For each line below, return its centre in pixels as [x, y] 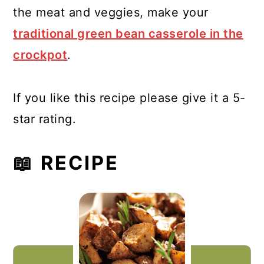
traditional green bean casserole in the [128, 34]
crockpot [40, 55]
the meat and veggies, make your [111, 12]
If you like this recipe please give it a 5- [129, 98]
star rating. [45, 119]
